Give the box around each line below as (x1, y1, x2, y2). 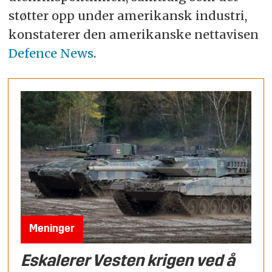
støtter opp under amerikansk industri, (8, 7, 247, 23)
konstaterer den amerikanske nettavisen (8, 26, 259, 42)
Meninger (29, 223, 75, 234)
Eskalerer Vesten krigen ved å (21, 253, 236, 270)
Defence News (8, 45, 93, 61)
